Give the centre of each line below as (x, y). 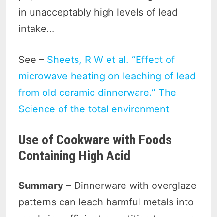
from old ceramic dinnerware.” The (98, 92)
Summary (41, 185)
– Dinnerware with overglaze (130, 185)
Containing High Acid (75, 155)
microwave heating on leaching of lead (107, 76)
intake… (37, 28)
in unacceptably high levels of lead (98, 12)
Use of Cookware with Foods (95, 139)
